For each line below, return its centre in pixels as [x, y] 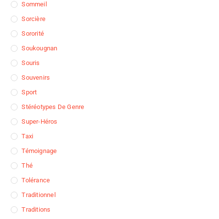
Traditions [36, 210]
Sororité [33, 34]
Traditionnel [39, 195]
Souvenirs [36, 78]
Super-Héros [40, 122]
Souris [31, 63]
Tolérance [36, 180]
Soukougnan [40, 48]
